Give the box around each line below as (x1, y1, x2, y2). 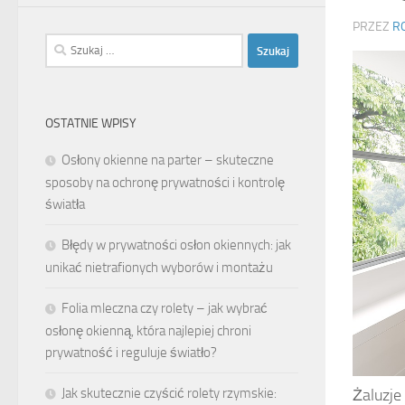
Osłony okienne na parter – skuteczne (61, 152, 274, 169)
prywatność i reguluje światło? (45, 344, 217, 362)
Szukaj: (44, 35, 83, 52)
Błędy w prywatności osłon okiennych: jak (61, 237, 291, 254)
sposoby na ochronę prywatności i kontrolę (45, 174, 285, 192)
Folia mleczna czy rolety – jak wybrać (61, 300, 268, 317)
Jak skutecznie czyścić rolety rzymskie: (61, 385, 277, 402)
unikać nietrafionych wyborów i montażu (45, 259, 273, 277)
